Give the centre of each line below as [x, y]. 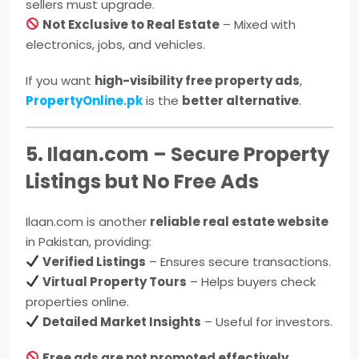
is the [162, 100]
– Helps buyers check [252, 281]
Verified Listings [95, 261]
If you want [60, 80]
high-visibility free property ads [197, 80]
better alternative [240, 100]
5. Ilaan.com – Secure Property [177, 154]
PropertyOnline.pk [84, 100]
